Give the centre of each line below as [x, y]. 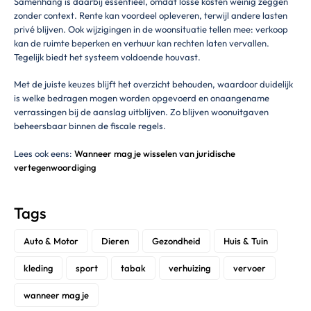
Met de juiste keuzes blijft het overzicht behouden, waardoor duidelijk [153, 84]
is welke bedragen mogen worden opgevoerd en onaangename [142, 98]
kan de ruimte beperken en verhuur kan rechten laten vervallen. [142, 43]
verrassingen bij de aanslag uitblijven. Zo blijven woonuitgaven [141, 112]
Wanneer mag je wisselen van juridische [155, 153]
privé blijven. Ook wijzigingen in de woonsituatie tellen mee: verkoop [151, 29]
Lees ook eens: [44, 153]
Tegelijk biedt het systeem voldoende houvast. [107, 57]
